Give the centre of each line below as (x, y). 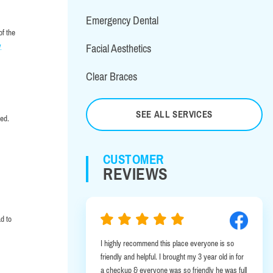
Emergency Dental (122, 20)
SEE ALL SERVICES (174, 114)
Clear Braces (112, 76)
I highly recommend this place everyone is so (167, 243)
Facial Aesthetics (119, 48)
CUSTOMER (133, 159)
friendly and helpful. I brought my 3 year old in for (172, 257)
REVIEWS (136, 174)
